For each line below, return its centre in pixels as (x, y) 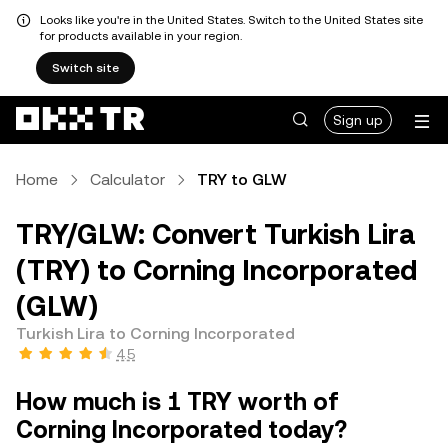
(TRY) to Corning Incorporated (216, 270)
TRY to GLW (242, 179)
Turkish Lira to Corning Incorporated (155, 333)
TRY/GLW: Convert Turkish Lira (216, 234)
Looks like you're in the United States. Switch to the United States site (231, 20)
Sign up (358, 120)
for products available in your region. (141, 36)
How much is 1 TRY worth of (177, 402)
